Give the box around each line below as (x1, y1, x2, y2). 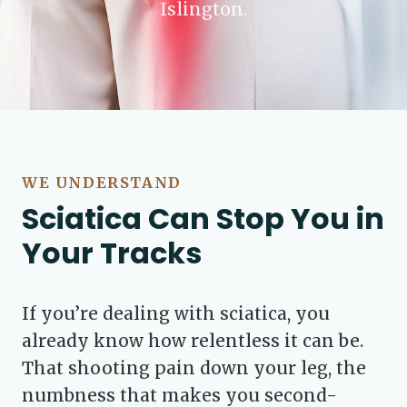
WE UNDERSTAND (22, 174, 182, 192)
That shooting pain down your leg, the (22, 357, 366, 379)
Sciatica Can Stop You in (22, 198, 384, 239)
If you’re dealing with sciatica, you (22, 303, 330, 324)
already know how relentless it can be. (22, 330, 363, 352)
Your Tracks (22, 233, 202, 273)
